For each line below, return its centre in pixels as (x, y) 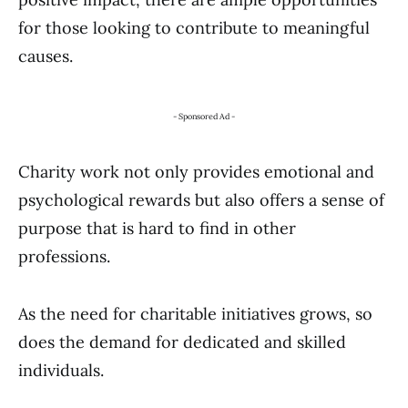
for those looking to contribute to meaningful (194, 28)
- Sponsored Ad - (204, 116)
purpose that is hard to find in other (157, 228)
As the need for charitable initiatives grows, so (195, 314)
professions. (64, 256)
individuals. (61, 370)
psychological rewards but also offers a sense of (201, 200)
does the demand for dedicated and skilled (182, 342)
